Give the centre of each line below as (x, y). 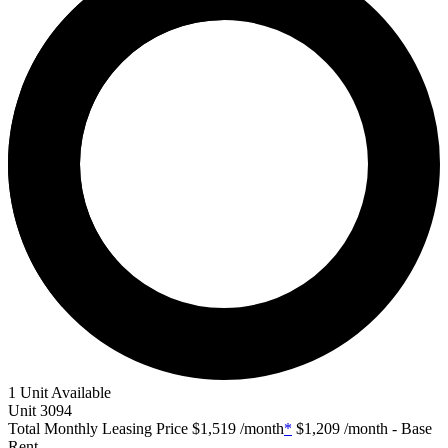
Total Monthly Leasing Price (98, 428)
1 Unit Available (59, 392)
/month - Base (386, 428)
